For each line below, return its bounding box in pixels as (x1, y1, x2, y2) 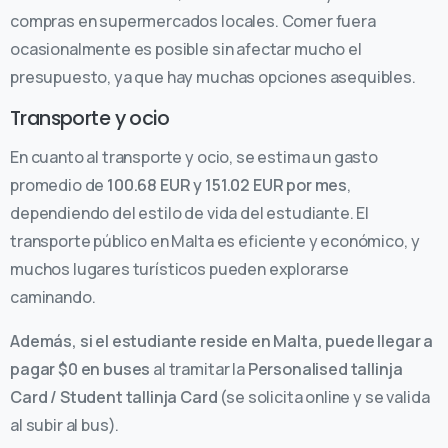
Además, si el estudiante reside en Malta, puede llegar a (10, 330, 434, 353)
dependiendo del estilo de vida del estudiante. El (10, 202, 370, 225)
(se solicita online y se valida (217, 386, 430, 409)
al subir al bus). (10, 414, 123, 437)
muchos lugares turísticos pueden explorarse (10, 258, 350, 281)
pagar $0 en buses (10, 358, 151, 381)
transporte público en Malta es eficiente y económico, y (10, 230, 420, 253)
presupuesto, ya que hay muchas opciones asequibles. (10, 66, 416, 89)
